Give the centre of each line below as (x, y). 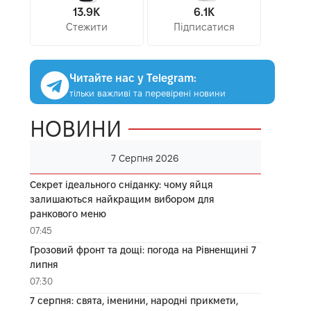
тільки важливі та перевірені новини (147, 93)
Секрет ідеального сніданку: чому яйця (121, 184)
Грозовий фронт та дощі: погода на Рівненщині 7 (143, 250)
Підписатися (204, 27)
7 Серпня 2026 (145, 158)
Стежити (86, 27)
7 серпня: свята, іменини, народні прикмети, (134, 300)
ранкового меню (68, 213)
